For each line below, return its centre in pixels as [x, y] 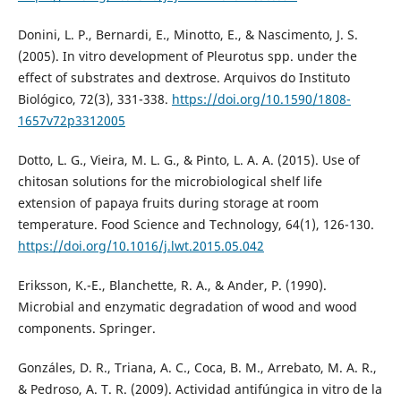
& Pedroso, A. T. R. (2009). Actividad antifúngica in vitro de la [200, 389]
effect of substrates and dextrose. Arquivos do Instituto [183, 78]
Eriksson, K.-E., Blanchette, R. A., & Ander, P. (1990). [172, 286]
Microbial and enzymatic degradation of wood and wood [187, 307]
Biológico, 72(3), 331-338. [94, 99]
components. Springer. [86, 328]
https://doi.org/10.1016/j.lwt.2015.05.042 [141, 246]
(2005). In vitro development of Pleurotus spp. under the [187, 56]
